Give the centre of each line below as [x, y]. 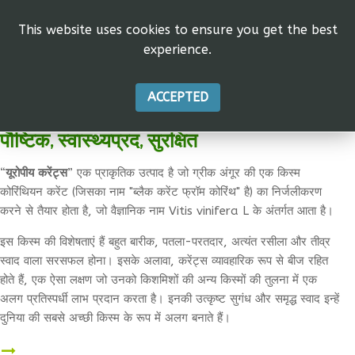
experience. [177, 50]
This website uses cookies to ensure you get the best [177, 30]
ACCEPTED [177, 97]
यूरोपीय [20, 172]
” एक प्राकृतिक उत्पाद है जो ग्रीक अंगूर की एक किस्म [184, 172]
